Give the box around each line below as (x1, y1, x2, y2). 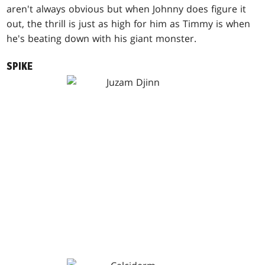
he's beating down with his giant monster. (7, 32, 197, 46)
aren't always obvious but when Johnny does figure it (7, 2, 247, 16)
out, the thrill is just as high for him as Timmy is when (7, 17, 251, 31)
